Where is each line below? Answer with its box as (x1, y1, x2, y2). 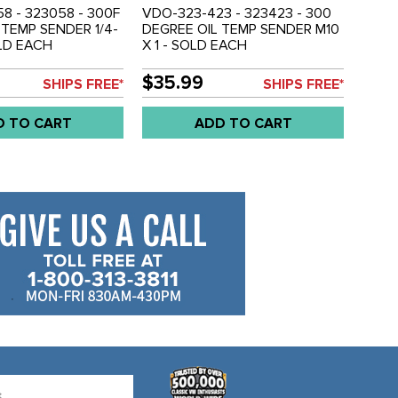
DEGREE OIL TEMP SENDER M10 (142, 20, 340, 38)
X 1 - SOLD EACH (142, 36, 248, 54)
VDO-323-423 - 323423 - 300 (142, 4, 332, 22)
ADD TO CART (194, 114, 292, 132)
